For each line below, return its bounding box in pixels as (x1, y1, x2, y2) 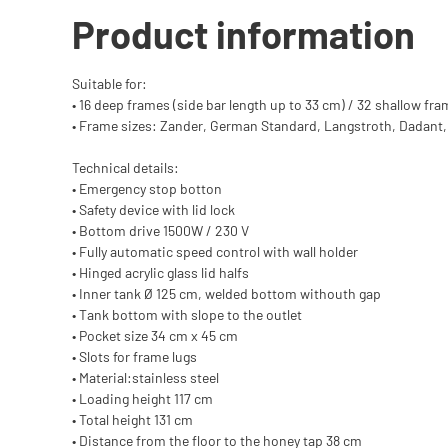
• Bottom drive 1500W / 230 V (72, 221, 249, 239)
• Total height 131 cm (72, 410, 193, 428)
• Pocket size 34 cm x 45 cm (72, 326, 238, 344)
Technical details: (72, 158, 179, 176)
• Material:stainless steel (72, 368, 219, 386)
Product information (72, 10, 415, 57)
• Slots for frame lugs (72, 347, 197, 365)
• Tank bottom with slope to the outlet (72, 305, 302, 323)
